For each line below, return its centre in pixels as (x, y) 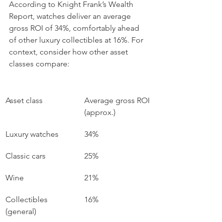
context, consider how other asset (69, 52)
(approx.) (100, 112)
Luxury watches (32, 134)
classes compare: (39, 64)
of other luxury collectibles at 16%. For (77, 40)
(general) (21, 211)
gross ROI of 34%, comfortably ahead (75, 28)
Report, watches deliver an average (71, 16)
